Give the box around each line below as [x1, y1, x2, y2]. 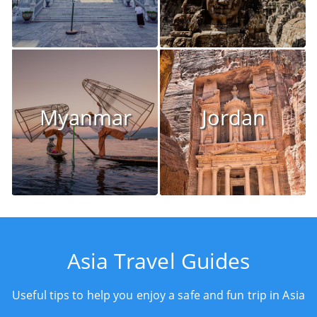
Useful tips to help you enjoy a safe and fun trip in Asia [12, 287, 305, 304]
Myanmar [39, 103, 132, 131]
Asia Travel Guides [67, 246, 250, 276]
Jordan [201, 103, 266, 131]
